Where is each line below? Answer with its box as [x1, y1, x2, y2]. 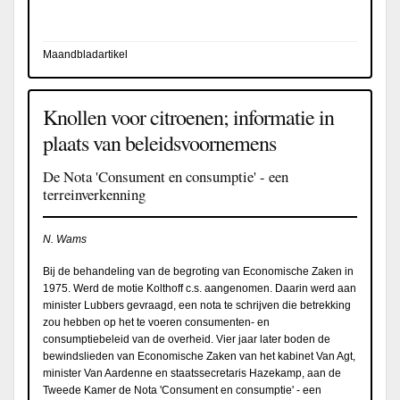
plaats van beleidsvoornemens [43, 128, 276, 157]
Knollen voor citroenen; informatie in [43, 102, 334, 131]
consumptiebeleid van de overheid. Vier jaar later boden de [43, 332, 330, 346]
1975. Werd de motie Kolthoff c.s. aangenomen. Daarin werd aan [43, 281, 356, 295]
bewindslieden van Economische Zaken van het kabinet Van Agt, [43, 349, 355, 362]
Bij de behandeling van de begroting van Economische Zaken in [43, 264, 354, 278]
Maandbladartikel [43, 47, 128, 61]
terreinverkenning [43, 183, 146, 204]
